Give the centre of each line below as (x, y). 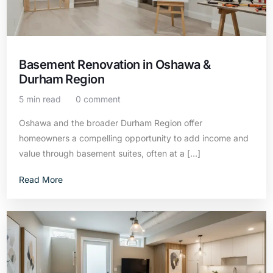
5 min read (40, 99)
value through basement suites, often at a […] (110, 153)
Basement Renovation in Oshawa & (115, 65)
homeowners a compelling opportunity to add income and (134, 138)
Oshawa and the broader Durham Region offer (111, 123)
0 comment (98, 99)
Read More (41, 179)
